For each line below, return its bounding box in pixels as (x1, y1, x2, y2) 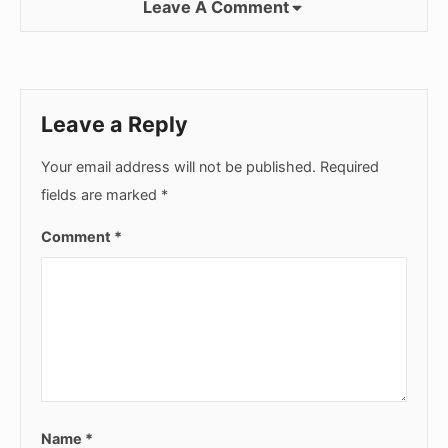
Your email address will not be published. (41, 157, 316, 175)
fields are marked (41, 185, 161, 203)
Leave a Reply (41, 111, 188, 138)
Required (320, 157, 379, 175)
